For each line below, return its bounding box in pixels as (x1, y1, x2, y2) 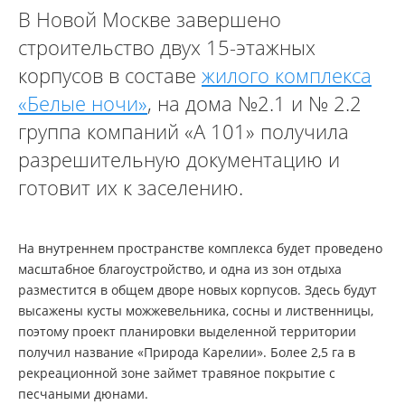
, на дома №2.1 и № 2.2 (147, 89, 362, 117)
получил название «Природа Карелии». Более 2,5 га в (18, 344, 355, 361)
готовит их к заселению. (18, 174, 243, 201)
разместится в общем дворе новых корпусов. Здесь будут (18, 281, 377, 298)
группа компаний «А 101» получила (18, 118, 349, 145)
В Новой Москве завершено (18, 5, 281, 33)
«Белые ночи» (18, 89, 147, 117)
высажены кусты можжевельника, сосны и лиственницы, (18, 302, 373, 319)
